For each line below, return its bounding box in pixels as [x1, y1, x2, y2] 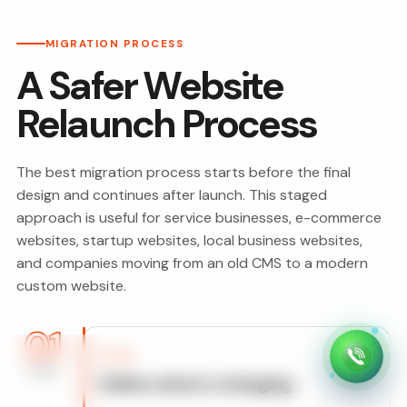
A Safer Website [15, 60, 283, 112]
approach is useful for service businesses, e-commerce [15, 208, 382, 228]
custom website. [15, 276, 126, 296]
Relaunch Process [15, 98, 316, 150]
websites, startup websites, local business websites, [15, 231, 362, 251]
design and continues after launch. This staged [15, 185, 327, 205]
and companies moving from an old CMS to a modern [15, 253, 368, 273]
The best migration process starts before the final [15, 163, 351, 183]
